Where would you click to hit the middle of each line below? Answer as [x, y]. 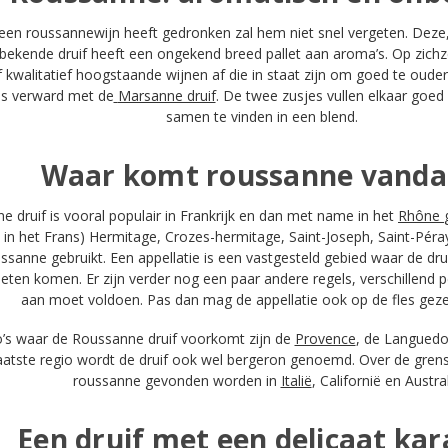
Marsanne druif [166, 96]
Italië [296, 381]
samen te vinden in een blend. [268, 117]
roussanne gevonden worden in [176, 381]
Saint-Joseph [329, 237]
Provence [325, 339]
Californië [350, 381]
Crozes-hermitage [223, 237]
